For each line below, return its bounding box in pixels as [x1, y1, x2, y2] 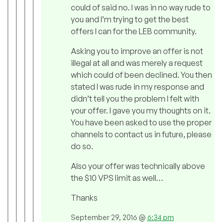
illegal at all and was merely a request [71, 58, 203, 68]
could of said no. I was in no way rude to [71, 2, 211, 13]
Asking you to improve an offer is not [71, 46, 203, 56]
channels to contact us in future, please [71, 129, 212, 140]
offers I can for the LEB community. [71, 26, 197, 37]
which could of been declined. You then [71, 70, 212, 80]
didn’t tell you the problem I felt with [71, 94, 199, 104]
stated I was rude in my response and [71, 82, 204, 92]
